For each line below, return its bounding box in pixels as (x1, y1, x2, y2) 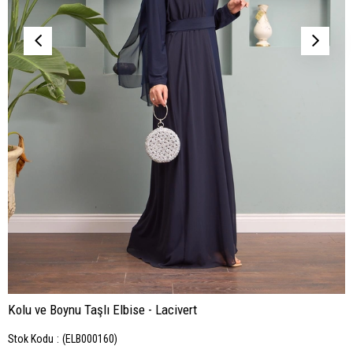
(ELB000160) (62, 333, 117, 345)
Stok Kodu (8, 333, 54, 345)
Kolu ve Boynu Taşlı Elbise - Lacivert (8, 302, 197, 318)
